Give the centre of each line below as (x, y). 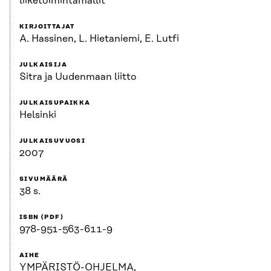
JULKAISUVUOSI (53, 141)
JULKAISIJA (43, 65)
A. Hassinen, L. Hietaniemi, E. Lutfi (99, 39)
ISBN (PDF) (41, 217)
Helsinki (38, 115)
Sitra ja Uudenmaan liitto (78, 77)
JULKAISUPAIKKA (55, 103)
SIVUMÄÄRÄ (44, 179)
